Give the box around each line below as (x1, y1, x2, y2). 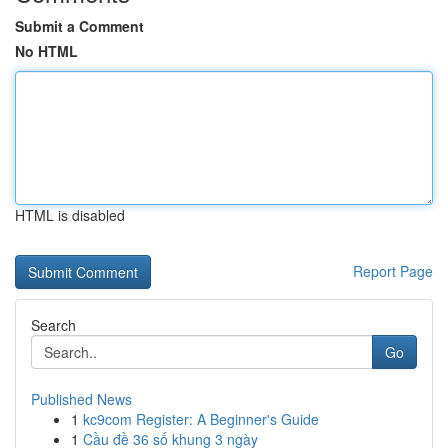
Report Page (353, 261, 433, 281)
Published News (31, 389, 132, 409)
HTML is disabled (15, 205, 125, 225)
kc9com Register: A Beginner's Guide (83, 409, 319, 429)
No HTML (15, 41, 78, 61)
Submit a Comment (15, 16, 144, 36)
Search (31, 315, 76, 335)
